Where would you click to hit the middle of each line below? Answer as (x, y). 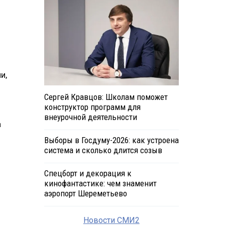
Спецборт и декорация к (88, 174)
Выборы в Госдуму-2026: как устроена (111, 140)
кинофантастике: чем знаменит (100, 184)
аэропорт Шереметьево (85, 194)
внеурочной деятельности (90, 117)
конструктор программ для (92, 107)
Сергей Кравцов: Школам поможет (106, 97)
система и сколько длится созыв (103, 150)
